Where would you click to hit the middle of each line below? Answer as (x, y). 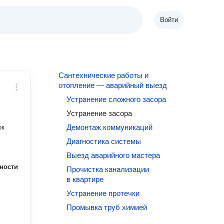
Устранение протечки (103, 193)
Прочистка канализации (108, 169)
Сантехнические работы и (104, 75)
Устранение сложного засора (116, 99)
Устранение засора (99, 113)
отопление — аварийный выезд (113, 85)
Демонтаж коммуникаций (110, 127)
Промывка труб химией (107, 207)
